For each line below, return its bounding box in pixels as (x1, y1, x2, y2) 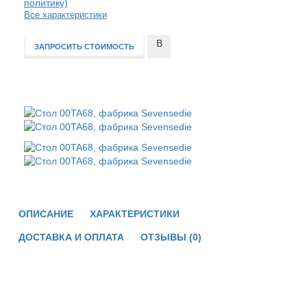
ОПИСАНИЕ (19, 208, 73, 219)
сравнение (147, 54, 195, 66)
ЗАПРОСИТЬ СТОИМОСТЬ (34, 42, 134, 51)
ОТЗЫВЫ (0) (140, 231, 201, 243)
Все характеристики (24, 10, 107, 21)
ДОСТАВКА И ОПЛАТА (19, 231, 124, 243)
